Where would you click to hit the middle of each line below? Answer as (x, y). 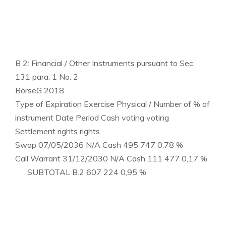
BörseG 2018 (40, 90)
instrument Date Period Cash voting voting (92, 118)
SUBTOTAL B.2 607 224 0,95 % (81, 172)
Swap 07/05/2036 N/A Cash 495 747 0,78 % (99, 145)
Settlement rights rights (58, 131)
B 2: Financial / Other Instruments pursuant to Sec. (105, 63)
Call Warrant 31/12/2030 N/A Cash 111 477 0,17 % (111, 158)
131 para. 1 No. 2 (47, 77)
